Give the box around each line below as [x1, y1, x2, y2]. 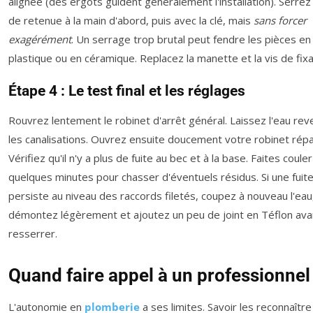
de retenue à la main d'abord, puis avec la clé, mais [8, 13, 254, 27]
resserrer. [8, 226, 57, 240]
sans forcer [254, 13, 307, 27]
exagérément [8, 31, 71, 46]
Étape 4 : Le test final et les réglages [8, 82, 245, 99]
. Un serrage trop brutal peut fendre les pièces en [71, 31, 311, 46]
